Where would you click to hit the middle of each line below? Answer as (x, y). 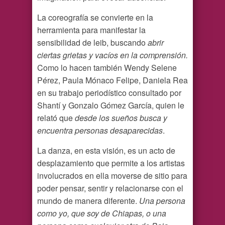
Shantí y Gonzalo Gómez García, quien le (111, 105)
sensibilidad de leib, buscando (92, 43)
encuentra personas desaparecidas (100, 131)
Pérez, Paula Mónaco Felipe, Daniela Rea (113, 80)
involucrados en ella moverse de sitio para (112, 176)
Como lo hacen (64, 68)
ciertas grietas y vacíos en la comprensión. (113, 55)
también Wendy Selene (135, 68)
